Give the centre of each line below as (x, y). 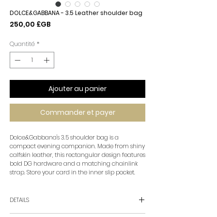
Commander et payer (77, 112)
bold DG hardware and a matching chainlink (74, 163)
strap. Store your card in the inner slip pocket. (72, 172)
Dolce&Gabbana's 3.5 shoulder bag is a (64, 137)
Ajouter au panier (77, 89)
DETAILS (19, 200)
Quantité (22, 44)
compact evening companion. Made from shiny (77, 146)
